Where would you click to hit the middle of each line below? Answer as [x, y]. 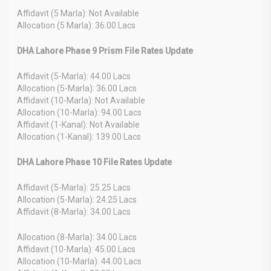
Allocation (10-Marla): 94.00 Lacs [79, 112]
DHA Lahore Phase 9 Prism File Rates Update [105, 51]
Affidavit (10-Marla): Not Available [81, 100]
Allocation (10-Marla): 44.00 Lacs [79, 261]
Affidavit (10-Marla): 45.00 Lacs [76, 249]
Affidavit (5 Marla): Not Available [78, 13]
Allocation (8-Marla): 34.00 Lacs [77, 237]
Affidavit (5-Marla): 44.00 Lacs [74, 76]
